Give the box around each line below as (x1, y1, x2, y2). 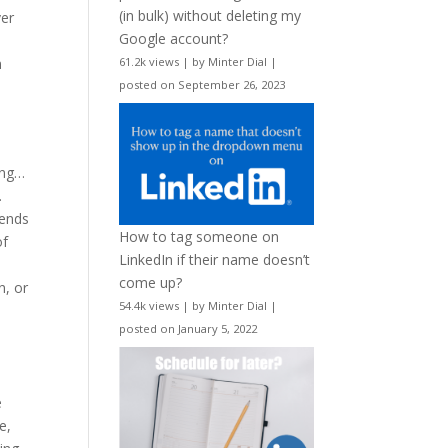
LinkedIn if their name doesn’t (119, 250, 311, 270)
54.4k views (119, 298, 180, 314)
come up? (119, 273, 183, 293)
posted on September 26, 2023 (119, 76, 286, 92)
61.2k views (119, 53, 180, 69)
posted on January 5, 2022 (119, 321, 258, 337)
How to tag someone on (119, 227, 280, 247)
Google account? (119, 28, 229, 48)
